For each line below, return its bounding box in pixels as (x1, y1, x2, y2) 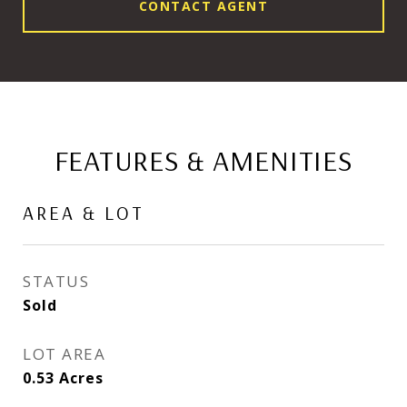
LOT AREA (23, 343, 105, 364)
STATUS (23, 271, 89, 292)
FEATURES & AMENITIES (54, 142, 353, 178)
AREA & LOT (23, 201, 144, 224)
